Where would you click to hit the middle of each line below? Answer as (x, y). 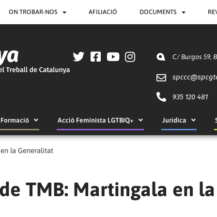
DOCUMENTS (158, 12)
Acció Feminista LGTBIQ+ (95, 120)
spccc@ (185, 77)
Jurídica (174, 120)
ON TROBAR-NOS (33, 12)
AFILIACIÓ (103, 12)
